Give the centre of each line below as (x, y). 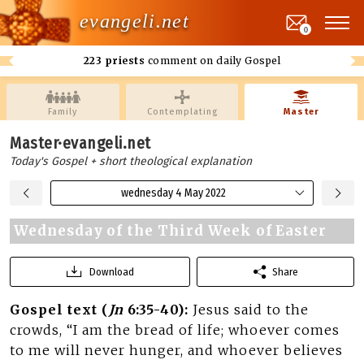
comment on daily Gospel (213, 61)
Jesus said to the (251, 310)
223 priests (114, 61)
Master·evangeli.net (80, 143)
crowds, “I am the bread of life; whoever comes (175, 330)
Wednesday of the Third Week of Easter (171, 231)
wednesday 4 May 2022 (173, 193)
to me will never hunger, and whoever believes (176, 350)
